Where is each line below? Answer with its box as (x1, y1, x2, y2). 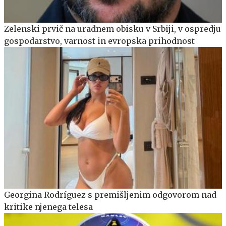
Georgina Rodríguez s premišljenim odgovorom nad (4, 189, 216, 200)
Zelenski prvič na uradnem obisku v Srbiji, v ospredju (4, 23, 221, 34)
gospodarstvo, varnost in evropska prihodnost (4, 35, 195, 46)
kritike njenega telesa (4, 201, 93, 212)
